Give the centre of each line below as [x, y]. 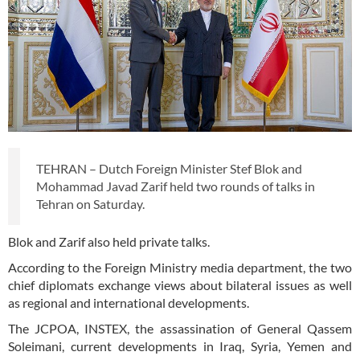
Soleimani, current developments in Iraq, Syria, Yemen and [180, 346]
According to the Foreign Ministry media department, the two [180, 268]
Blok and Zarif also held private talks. [109, 242]
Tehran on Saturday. [92, 204]
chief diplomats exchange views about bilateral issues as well [180, 285]
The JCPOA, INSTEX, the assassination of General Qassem [180, 329]
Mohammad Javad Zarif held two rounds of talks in [176, 186]
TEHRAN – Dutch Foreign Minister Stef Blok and [169, 169]
